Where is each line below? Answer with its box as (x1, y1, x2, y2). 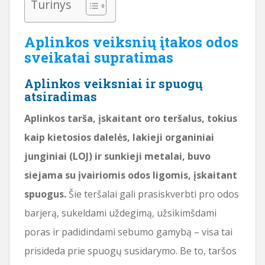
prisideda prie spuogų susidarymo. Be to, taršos (24, 244, 237, 257)
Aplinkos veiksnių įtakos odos (24, 32, 238, 51)
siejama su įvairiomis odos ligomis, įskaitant (24, 168, 237, 182)
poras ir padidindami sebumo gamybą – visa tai (24, 225, 232, 238)
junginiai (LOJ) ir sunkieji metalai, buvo (24, 149, 211, 163)
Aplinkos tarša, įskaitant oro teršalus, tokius (24, 111, 237, 125)
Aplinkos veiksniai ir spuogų (24, 75, 202, 91)
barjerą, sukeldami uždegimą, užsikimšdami (24, 206, 216, 219)
